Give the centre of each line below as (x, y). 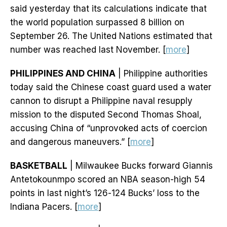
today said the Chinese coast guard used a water (111, 87)
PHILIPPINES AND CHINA (63, 74)
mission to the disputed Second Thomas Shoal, (106, 115)
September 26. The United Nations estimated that (111, 36)
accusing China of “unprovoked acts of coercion (109, 128)
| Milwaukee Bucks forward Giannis (140, 166)
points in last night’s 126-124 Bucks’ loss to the (105, 193)
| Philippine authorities (162, 74)
